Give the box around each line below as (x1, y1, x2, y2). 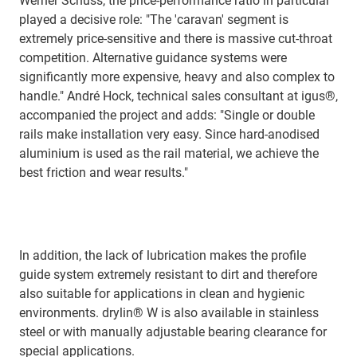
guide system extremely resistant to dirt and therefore (19, 266, 317, 282)
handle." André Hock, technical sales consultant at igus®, (19, 88, 338, 104)
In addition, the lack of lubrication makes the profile (19, 247, 306, 263)
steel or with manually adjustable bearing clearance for (19, 324, 327, 339)
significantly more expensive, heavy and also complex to (19, 69, 335, 84)
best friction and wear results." (19, 164, 188, 180)
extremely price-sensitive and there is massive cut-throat (19, 30, 332, 46)
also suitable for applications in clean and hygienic (19, 285, 304, 301)
